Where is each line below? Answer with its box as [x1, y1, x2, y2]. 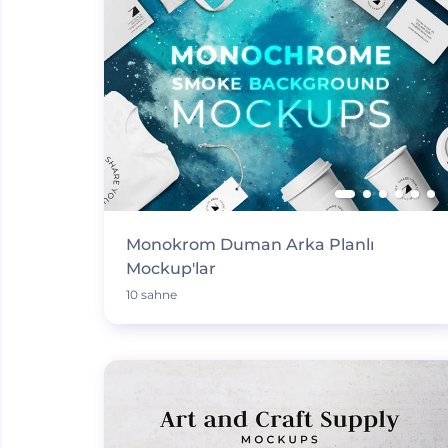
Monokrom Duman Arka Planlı [125, 235, 374, 254]
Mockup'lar [125, 259, 216, 278]
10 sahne [125, 287, 177, 302]
